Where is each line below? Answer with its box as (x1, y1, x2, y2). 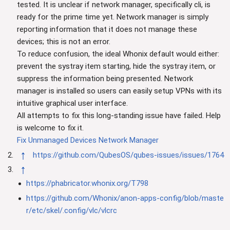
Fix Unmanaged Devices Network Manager (16, 136, 159, 145)
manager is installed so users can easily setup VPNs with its (16, 86, 222, 96)
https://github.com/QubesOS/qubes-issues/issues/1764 (32, 150, 224, 160)
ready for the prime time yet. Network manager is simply (16, 12, 208, 22)
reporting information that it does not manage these (16, 25, 197, 34)
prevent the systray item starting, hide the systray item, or (16, 62, 216, 71)
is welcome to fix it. (16, 123, 84, 133)
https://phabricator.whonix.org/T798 (26, 179, 148, 188)
